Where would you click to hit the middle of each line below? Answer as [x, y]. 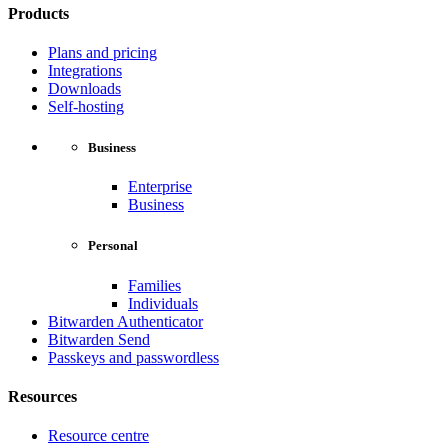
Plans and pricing [102, 52]
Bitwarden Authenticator [125, 321]
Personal [113, 246]
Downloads [84, 88]
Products [38, 13]
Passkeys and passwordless [133, 357]
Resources [42, 396]
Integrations [85, 70]
